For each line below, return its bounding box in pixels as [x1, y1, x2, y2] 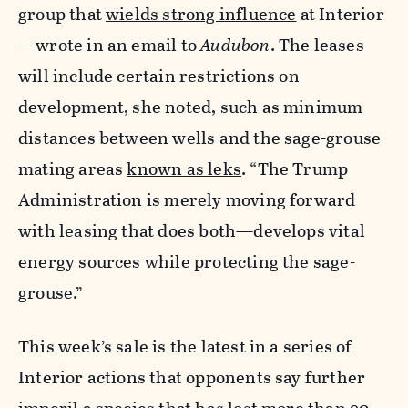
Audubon [200, 32, 270, 59]
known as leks [127, 156, 241, 183]
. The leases [270, 32, 364, 59]
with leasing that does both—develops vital [18, 218, 365, 245]
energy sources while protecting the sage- [18, 249, 355, 276]
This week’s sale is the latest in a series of [18, 333, 352, 361]
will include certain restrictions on [18, 63, 300, 90]
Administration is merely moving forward [18, 187, 356, 214]
